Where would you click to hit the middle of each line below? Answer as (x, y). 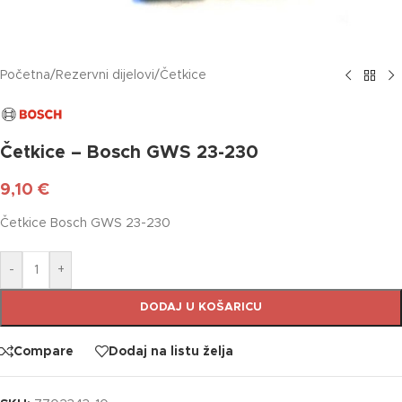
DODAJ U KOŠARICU (201, 307)
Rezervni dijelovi (105, 75)
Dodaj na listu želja (171, 351)
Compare (44, 351)
